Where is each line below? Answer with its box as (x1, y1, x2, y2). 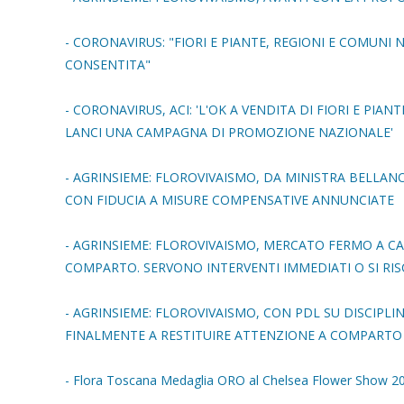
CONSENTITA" (65, 56, 151, 73)
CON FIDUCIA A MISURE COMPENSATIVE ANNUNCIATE (65, 191, 394, 208)
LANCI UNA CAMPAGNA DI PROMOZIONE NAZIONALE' (65, 124, 393, 141)
